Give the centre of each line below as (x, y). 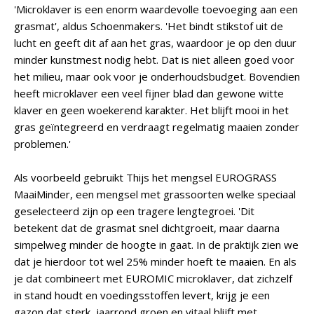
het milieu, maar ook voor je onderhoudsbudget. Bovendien (157, 76)
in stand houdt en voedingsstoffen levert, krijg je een (142, 295)
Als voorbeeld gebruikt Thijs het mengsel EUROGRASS (145, 177)
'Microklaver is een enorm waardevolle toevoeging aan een (156, 9)
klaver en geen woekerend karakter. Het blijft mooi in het (151, 110)
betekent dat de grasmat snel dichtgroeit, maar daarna (147, 228)
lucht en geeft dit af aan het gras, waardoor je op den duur (155, 43)
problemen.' (42, 144)
